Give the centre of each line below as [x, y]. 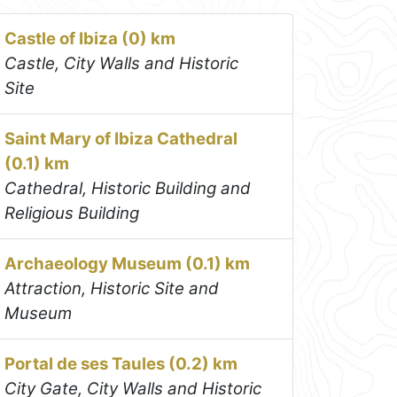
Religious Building [72, 214]
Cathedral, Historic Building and [128, 189]
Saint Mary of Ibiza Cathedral [121, 139]
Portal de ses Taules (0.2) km [121, 364]
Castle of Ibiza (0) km [90, 39]
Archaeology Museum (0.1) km [128, 264]
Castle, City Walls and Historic [122, 64]
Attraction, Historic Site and [112, 289]
